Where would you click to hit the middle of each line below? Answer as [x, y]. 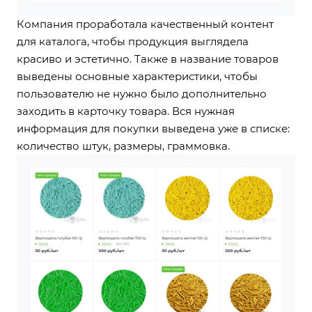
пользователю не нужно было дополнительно [142, 94]
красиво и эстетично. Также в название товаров [148, 59]
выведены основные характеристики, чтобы [137, 77]
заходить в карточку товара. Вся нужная [126, 111]
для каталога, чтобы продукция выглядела [133, 42]
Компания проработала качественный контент [145, 24]
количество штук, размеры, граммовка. [125, 146]
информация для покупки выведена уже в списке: [153, 129]
